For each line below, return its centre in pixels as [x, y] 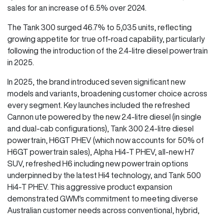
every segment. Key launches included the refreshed [99, 105]
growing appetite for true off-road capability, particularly [106, 39]
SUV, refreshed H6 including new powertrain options [98, 163]
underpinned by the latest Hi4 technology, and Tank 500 [104, 175]
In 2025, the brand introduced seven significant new [96, 82]
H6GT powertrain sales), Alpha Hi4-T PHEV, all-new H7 [101, 152]
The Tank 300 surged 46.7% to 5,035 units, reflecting [100, 27]
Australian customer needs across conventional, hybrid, [103, 210]
